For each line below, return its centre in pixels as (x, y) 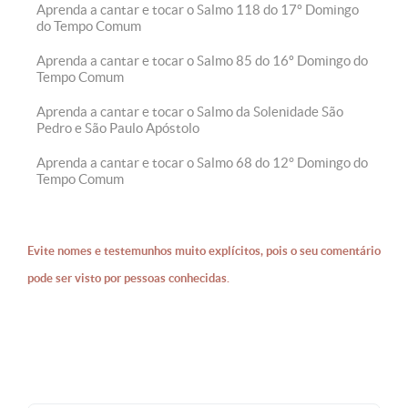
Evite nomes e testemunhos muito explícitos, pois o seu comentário (204, 251)
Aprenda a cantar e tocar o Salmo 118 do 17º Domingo (198, 10)
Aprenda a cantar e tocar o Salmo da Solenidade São (190, 112)
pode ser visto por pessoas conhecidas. (128, 278)
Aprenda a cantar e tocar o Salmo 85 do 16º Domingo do (202, 61)
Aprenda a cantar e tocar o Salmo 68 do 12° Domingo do (202, 163)
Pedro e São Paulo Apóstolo (118, 128)
